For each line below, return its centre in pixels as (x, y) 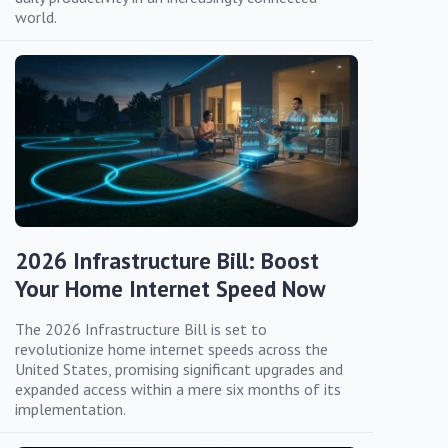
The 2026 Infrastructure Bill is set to (141, 328)
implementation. (70, 408)
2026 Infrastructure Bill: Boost (167, 260)
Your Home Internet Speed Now (170, 288)
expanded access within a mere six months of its (178, 388)
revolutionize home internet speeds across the (171, 348)
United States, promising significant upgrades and (179, 368)
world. (36, 17)
